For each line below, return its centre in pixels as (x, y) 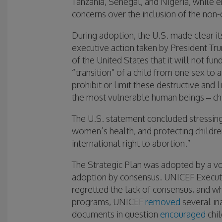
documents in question (116, 214)
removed (163, 202)
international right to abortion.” (131, 143)
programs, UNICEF (109, 202)
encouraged (183, 214)
